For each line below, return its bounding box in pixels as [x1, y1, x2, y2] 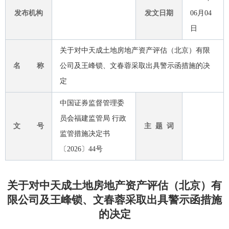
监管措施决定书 [59, 130, 110, 138]
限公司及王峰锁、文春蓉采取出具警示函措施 [7, 194, 222, 207]
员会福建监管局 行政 [59, 114, 126, 123]
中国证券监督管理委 [59, 99, 124, 107]
